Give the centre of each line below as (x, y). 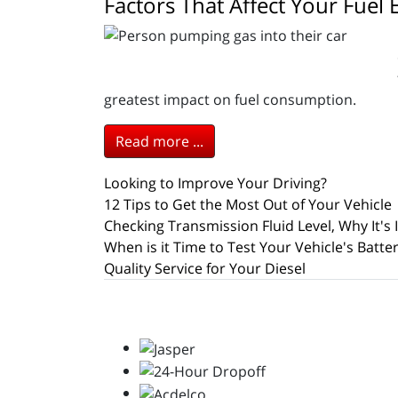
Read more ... (159, 141)
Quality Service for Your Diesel (205, 268)
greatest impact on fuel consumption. (230, 99)
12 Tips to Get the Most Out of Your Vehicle (248, 204)
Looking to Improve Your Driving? (215, 183)
